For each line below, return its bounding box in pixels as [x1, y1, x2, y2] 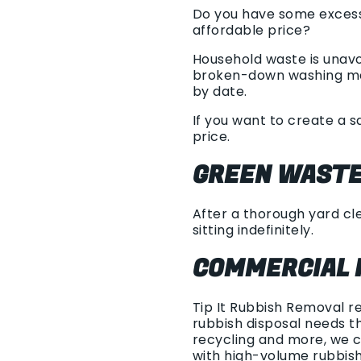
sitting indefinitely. [193, 221, 314, 239]
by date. [193, 82, 247, 101]
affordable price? [193, 21, 311, 39]
